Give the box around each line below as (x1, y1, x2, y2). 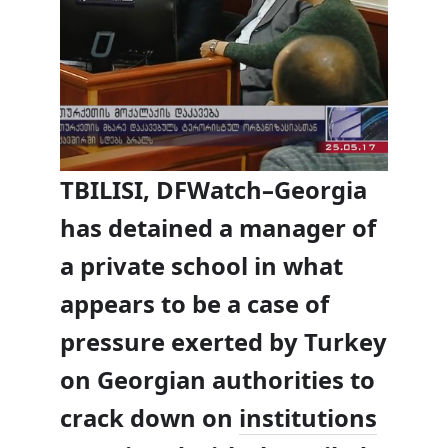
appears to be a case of (60, 288, 329, 321)
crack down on (60, 402, 239, 435)
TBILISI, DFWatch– (60, 174, 274, 207)
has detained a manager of (60, 212, 376, 245)
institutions (239, 402, 377, 435)
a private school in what (60, 250, 343, 283)
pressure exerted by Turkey (60, 326, 387, 359)
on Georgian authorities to (60, 364, 375, 397)
